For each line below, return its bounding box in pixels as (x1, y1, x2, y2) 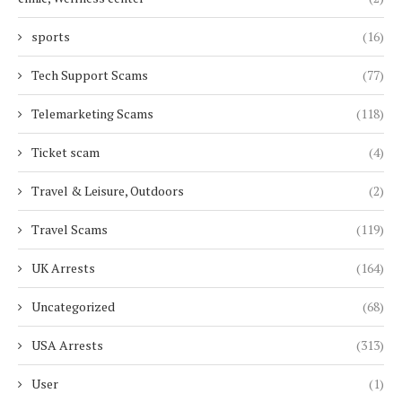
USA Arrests (31, 336, 103, 354)
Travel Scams (31, 221, 108, 239)
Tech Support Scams (31, 66, 148, 84)
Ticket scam (31, 144, 100, 162)
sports (31, 28, 70, 46)
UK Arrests (31, 259, 95, 277)
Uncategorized (31, 298, 115, 316)
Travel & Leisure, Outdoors (31, 182, 184, 200)
